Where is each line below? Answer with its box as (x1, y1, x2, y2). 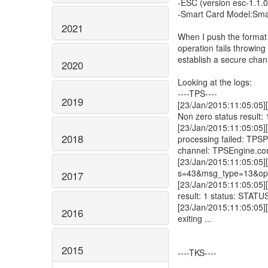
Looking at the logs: (178, 76, 252, 88)
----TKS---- (178, 246, 217, 258)
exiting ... (178, 212, 212, 224)
